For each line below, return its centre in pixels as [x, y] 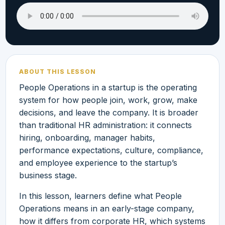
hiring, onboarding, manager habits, [87, 137]
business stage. [48, 175]
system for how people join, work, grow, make [108, 100]
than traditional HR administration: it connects [105, 125]
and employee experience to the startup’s [98, 162]
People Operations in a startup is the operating [108, 87]
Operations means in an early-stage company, [107, 208]
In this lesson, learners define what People [100, 196]
